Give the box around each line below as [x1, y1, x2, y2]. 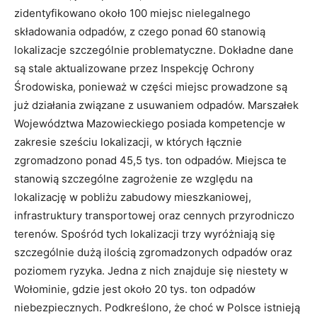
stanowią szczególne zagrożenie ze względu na [14, 171, 253, 185]
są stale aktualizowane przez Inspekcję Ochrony [14, 61, 254, 75]
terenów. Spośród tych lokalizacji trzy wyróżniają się [14, 226, 275, 241]
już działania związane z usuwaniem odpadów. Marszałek [14, 98, 299, 112]
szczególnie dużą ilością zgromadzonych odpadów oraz [14, 245, 292, 259]
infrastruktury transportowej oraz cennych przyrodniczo [14, 208, 294, 222]
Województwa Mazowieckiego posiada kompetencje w [14, 116, 285, 130]
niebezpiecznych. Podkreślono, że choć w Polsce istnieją [14, 300, 300, 314]
